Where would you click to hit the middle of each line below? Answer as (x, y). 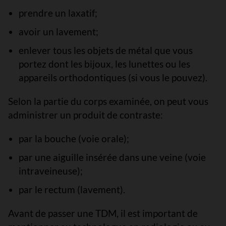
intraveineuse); (50, 171)
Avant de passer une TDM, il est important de (103, 213)
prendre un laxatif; (58, 13)
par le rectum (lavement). (72, 189)
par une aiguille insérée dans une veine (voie (112, 157)
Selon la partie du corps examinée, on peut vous (108, 101)
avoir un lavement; (58, 32)
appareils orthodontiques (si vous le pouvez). (113, 77)
